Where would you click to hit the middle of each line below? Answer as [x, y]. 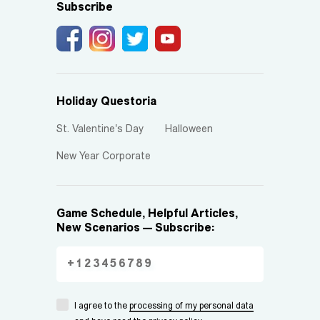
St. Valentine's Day [100, 130]
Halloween [189, 130]
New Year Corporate [104, 157]
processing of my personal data [191, 306]
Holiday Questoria [106, 102]
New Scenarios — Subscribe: [135, 229]
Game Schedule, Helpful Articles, [147, 214]
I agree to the [102, 306]
